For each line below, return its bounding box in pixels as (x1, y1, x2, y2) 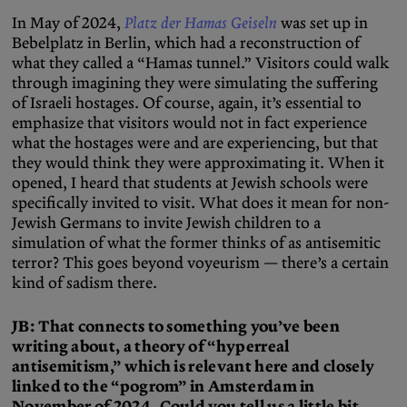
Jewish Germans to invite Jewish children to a (12, 213, 321, 233)
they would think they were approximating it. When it (12, 153, 384, 174)
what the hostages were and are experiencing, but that (12, 133, 378, 154)
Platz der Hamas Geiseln (124, 13, 277, 34)
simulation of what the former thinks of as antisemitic (12, 233, 381, 253)
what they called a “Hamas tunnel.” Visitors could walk (12, 53, 390, 74)
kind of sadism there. (12, 273, 161, 293)
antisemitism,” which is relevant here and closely (12, 356, 375, 377)
